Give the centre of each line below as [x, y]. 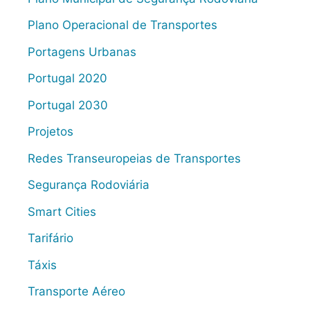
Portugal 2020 [67, 79]
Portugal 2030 [68, 105]
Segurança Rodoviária [89, 185]
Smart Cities [62, 211]
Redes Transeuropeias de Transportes [134, 158]
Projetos [51, 132]
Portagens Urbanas [82, 52]
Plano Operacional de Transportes [122, 25]
